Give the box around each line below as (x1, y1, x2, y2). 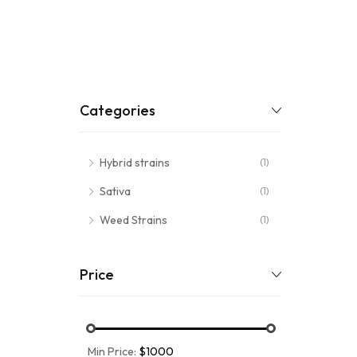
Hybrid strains (100, 155, 170, 170)
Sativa (100, 184, 131, 198)
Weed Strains (100, 213, 167, 227)
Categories (80, 101, 155, 120)
